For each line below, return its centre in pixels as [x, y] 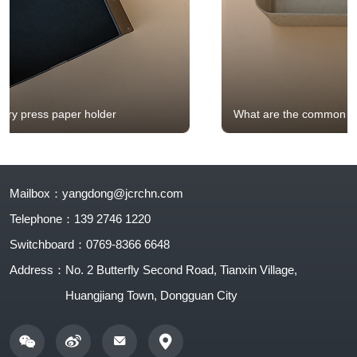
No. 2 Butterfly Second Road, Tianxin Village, [181, 270]
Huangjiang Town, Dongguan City [151, 296]
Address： [37, 270]
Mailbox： [36, 194]
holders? [133, 137]
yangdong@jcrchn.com [123, 194]
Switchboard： [48, 245]
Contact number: [54, 348]
